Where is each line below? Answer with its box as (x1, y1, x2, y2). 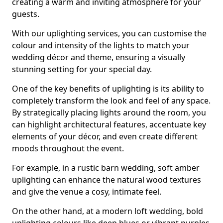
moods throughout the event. (12, 143, 124, 154)
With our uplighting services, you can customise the (12, 28, 207, 39)
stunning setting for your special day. (12, 64, 152, 75)
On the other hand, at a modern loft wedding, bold (12, 206, 203, 217)
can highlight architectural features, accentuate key (12, 119, 206, 130)
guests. (12, 8, 39, 19)
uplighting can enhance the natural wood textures (12, 174, 201, 185)
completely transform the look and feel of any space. (12, 95, 211, 106)
